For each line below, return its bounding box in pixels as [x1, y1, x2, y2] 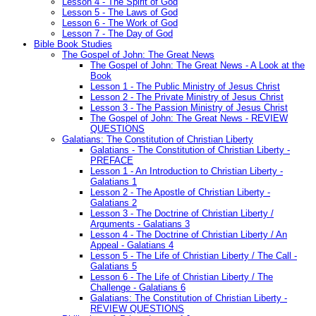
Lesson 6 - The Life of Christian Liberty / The [90, 272, 273, 283]
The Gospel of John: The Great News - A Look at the [90, 60, 305, 71]
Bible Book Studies [34, 39, 112, 50]
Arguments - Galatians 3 [90, 219, 190, 230]
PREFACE [90, 155, 133, 166]
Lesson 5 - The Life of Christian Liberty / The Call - [90, 250, 297, 262]
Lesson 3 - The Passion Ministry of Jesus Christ [90, 102, 288, 114]
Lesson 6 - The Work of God [62, 18, 178, 29]
